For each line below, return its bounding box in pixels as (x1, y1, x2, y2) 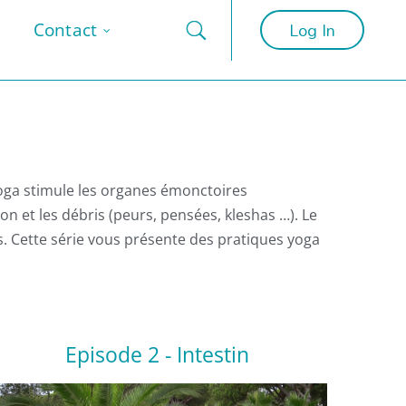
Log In (289, 14, 335, 46)
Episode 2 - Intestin (65, 340, 250, 370)
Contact (33, 18, 98, 42)
